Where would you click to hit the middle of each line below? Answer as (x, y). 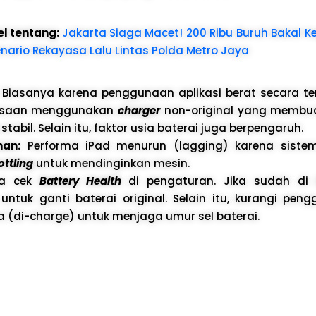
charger (139, 110)
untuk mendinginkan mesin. (111, 163)
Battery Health (80, 181)
